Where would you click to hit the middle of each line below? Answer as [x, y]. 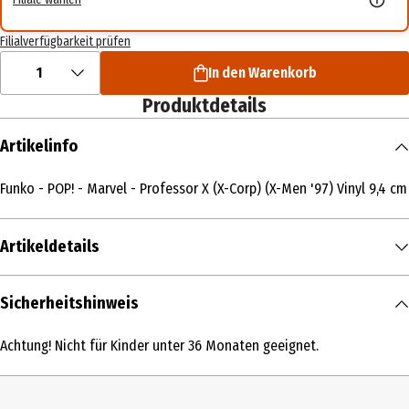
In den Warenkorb [262, 73]
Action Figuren [47, 387]
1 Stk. [20, 325]
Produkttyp [40, 356]
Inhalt [22, 294]
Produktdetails [204, 106]
